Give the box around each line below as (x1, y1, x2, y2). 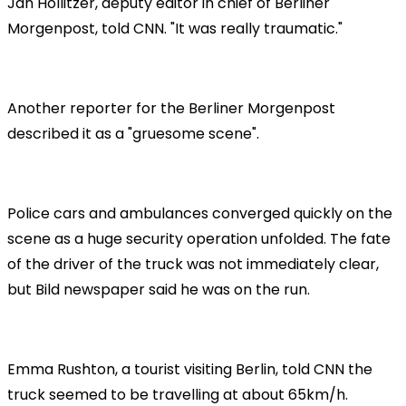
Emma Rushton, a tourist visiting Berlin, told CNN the (7, 358, 372, 380)
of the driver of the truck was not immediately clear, (7, 253, 379, 275)
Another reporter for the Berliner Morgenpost (7, 97, 335, 119)
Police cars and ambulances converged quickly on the (7, 202, 392, 224)
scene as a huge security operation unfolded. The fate (7, 227, 391, 249)
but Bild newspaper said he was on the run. (7, 278, 310, 300)
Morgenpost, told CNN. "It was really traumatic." (7, 17, 343, 39)
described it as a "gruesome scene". (7, 122, 259, 144)
